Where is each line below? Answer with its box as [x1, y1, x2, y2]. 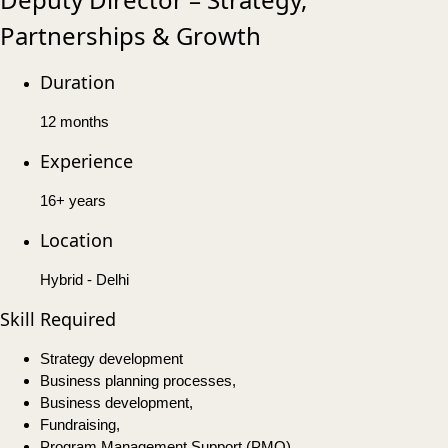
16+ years [40, 192, 106, 210]
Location [40, 228, 113, 253]
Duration [40, 70, 115, 95]
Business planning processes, [40, 372, 236, 390]
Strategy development [40, 350, 183, 368]
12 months [40, 113, 109, 131]
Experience [40, 149, 133, 174]
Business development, [40, 394, 193, 412]
